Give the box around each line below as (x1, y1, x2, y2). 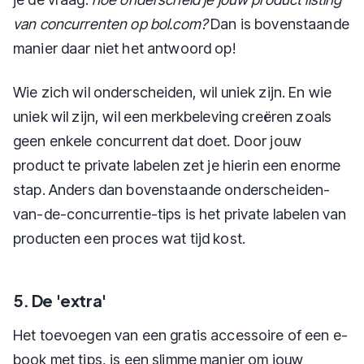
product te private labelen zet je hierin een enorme (13, 157, 341, 174)
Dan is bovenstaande (207, 15, 349, 32)
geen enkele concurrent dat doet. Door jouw (13, 132, 302, 149)
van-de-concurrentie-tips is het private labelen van (13, 206, 347, 223)
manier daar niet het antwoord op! (13, 40, 236, 57)
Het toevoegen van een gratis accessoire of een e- (13, 327, 349, 344)
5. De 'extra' (13, 290, 106, 310)
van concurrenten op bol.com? (13, 15, 208, 32)
